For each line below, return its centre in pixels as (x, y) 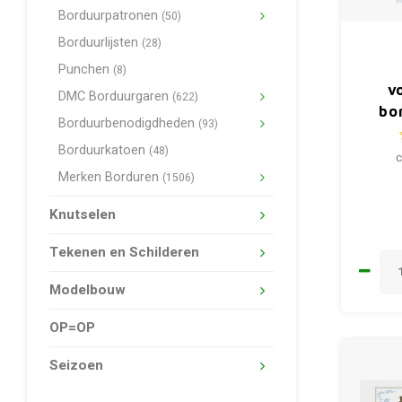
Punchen (86, 70)
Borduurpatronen (110, 16)
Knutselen (83, 214)
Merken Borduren (110, 177)
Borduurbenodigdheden (128, 123)
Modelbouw (87, 290)
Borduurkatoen (104, 150)
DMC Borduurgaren (115, 96)
